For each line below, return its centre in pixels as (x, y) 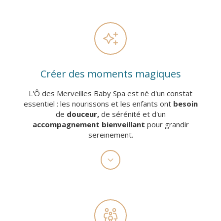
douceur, (83, 114)
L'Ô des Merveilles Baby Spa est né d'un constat (110, 93)
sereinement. (110, 135)
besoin (185, 104)
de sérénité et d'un (132, 114)
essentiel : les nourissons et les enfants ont (98, 104)
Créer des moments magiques (110, 74)
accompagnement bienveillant (90, 124)
